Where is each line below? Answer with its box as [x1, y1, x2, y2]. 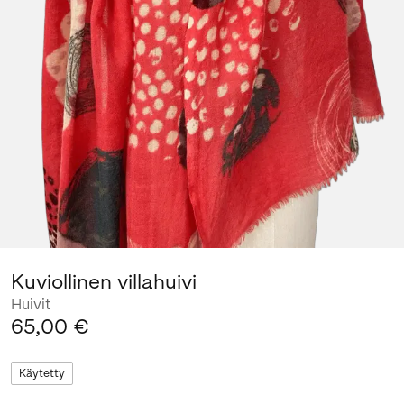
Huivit [11, 295, 50, 313]
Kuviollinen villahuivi [11, 269, 197, 294]
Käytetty [19, 366, 65, 380]
